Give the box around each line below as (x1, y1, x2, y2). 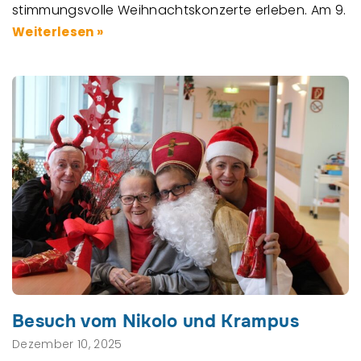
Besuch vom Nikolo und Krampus (12, 309, 299, 333)
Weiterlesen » (12, 23, 104, 41)
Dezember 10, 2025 (12, 335, 122, 352)
